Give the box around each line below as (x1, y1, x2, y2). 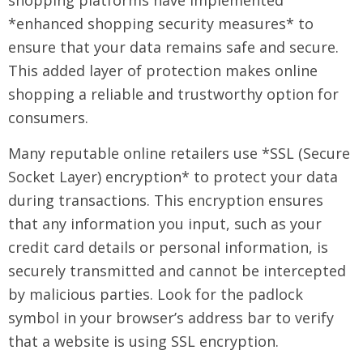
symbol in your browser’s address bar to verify (8, 308, 334, 327)
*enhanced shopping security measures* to (8, 14, 314, 33)
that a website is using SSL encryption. (8, 331, 279, 351)
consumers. (8, 108, 88, 127)
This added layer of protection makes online (8, 61, 318, 80)
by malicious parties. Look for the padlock (8, 284, 303, 304)
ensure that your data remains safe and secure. (8, 37, 339, 57)
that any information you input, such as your (8, 214, 322, 233)
